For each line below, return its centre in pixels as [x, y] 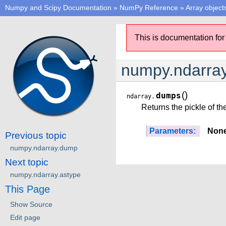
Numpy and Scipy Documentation [58, 8]
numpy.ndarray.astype [45, 174]
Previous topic [36, 135]
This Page [27, 189]
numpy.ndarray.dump [44, 148]
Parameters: [173, 131]
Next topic [27, 162]
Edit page [25, 217]
